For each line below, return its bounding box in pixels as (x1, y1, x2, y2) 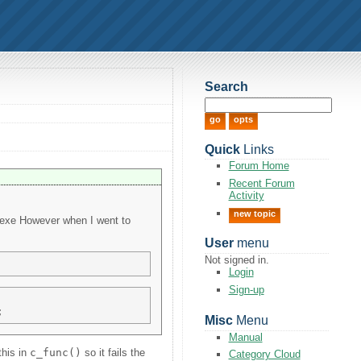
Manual (228, 330, 263, 343)
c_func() (30, 346, 82, 359)
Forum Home (228, 160, 289, 172)
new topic (233, 208, 276, 218)
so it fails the (81, 346, 146, 359)
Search (204, 80, 248, 94)
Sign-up (228, 283, 264, 296)
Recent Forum (228, 176, 295, 189)
